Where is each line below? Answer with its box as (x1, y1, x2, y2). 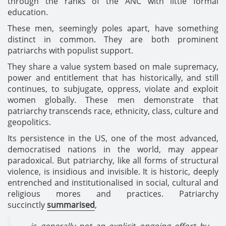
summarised (47, 199, 95, 210)
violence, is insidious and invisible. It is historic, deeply (8, 165, 218, 177)
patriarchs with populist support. (8, 44, 133, 56)
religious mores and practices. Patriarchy (8, 188, 218, 199)
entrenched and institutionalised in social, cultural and (8, 177, 218, 188)
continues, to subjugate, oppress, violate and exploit (8, 83, 218, 94)
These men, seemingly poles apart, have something (8, 22, 218, 34)
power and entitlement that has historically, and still (8, 72, 218, 83)
